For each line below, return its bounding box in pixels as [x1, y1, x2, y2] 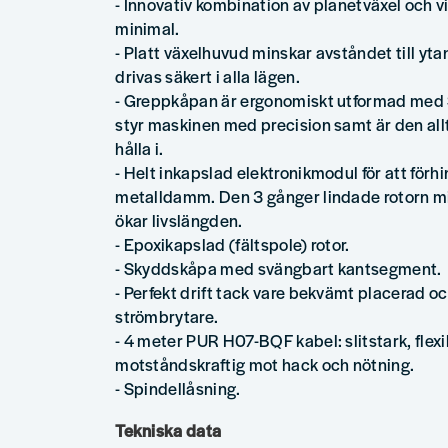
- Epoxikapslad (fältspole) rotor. [115, 232, 350, 257]
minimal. [115, 16, 180, 41]
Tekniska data [115, 418, 222, 443]
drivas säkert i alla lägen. [115, 64, 300, 89]
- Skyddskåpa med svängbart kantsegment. [115, 256, 442, 281]
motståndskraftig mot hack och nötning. [115, 352, 415, 377]
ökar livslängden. [115, 208, 243, 233]
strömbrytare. [115, 304, 219, 329]
